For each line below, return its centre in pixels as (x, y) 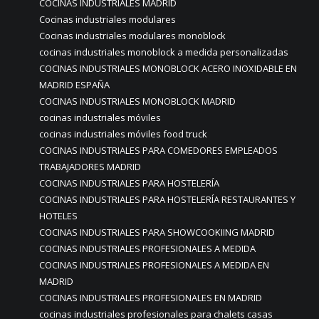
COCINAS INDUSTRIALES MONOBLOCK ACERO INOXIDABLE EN (168, 68)
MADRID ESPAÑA (74, 85)
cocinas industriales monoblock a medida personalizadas (164, 52)
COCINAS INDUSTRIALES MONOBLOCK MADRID (137, 101)
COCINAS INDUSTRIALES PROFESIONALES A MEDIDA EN (154, 265)
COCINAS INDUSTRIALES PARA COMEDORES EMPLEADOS (158, 150)
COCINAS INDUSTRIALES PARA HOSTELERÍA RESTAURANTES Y (167, 199)
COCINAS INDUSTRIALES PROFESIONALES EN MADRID (151, 298)
